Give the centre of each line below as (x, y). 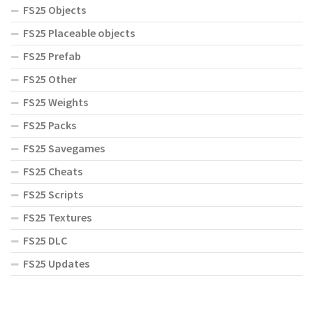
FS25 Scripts (53, 195)
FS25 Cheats (53, 172)
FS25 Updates (56, 264)
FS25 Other (50, 79)
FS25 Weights (56, 102)
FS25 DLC (45, 241)
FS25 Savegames (64, 148)
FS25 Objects (54, 10)
